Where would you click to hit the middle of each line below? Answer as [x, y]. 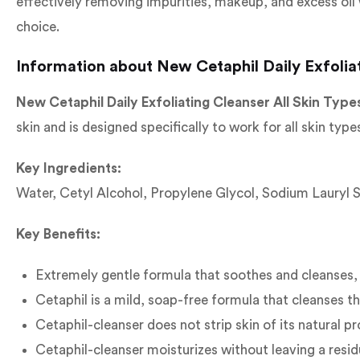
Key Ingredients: [69, 168]
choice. [38, 27]
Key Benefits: [58, 234]
